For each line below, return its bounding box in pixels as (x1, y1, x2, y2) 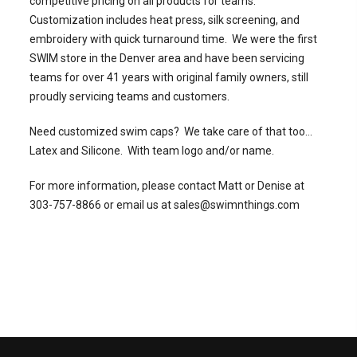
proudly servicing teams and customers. (29, 90, 237, 103)
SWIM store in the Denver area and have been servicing (29, 52, 304, 65)
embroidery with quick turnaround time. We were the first (29, 33, 317, 45)
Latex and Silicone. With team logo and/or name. (29, 144, 274, 157)
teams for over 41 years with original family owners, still (29, 71, 308, 84)
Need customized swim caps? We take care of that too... (29, 125, 315, 138)
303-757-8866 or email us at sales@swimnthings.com (29, 198, 300, 211)
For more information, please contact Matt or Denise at (29, 179, 304, 192)
